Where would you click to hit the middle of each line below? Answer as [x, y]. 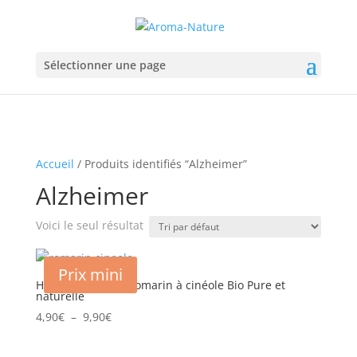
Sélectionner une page [104, 65]
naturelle [60, 296]
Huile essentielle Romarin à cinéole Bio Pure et [160, 285]
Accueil [55, 164]
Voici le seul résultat [89, 225]
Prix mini [90, 275]
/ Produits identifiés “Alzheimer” [160, 164]
